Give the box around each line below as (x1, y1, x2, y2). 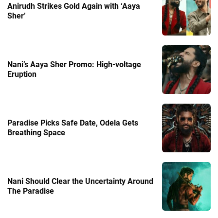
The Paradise (7, 186, 54, 196)
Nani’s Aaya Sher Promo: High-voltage (7, 59, 141, 69)
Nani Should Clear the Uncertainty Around (7, 176, 153, 186)
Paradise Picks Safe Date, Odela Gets (7, 118, 138, 127)
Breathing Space (7, 127, 65, 137)
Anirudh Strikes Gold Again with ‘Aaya (7, 1, 140, 11)
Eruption (7, 69, 36, 79)
